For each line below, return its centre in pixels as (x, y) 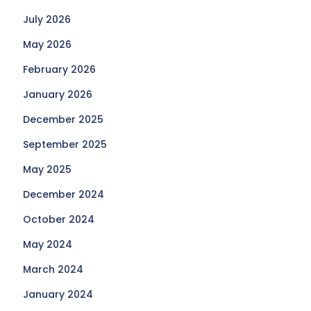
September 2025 (65, 144)
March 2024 (53, 269)
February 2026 (60, 69)
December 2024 (64, 194)
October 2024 (59, 219)
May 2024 (48, 244)
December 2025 (64, 119)
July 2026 (47, 19)
